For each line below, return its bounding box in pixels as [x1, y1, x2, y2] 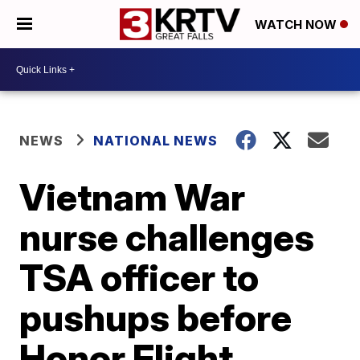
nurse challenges [19, 215, 315, 260]
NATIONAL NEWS [93, 133, 219, 149]
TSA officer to [19, 255, 260, 300]
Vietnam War [19, 174, 246, 219]
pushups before [19, 295, 292, 340]
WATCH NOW [255, 17, 340, 33]
